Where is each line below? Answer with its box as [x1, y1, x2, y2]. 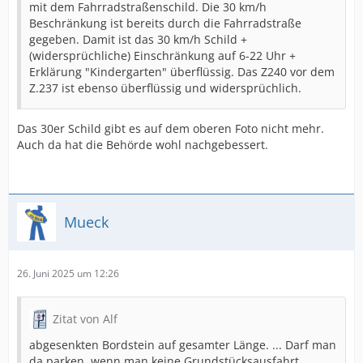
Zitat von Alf [53, 311, 117, 327]
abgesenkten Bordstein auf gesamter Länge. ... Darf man [29, 337, 336, 352]
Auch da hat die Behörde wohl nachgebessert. [17, 137, 268, 152]
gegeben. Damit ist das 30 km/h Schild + [29, 32, 247, 47]
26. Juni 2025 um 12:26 [17, 267, 119, 280]
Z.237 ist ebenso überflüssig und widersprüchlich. [29, 80, 301, 96]
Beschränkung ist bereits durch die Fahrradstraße [29, 15, 301, 31]
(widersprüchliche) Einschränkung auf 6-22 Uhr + [29, 48, 296, 63]
